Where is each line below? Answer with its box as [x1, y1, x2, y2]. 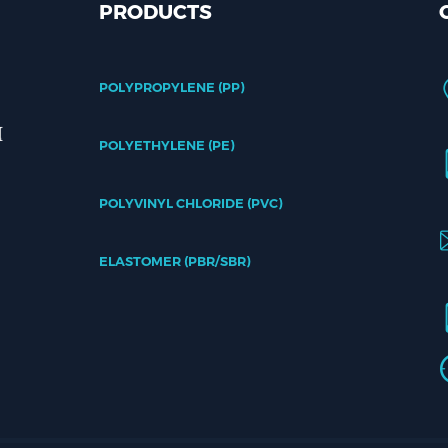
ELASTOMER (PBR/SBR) [99, 253, 251, 269]
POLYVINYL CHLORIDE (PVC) [99, 195, 283, 211]
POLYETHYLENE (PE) [99, 137, 235, 153]
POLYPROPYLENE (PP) [99, 79, 245, 95]
